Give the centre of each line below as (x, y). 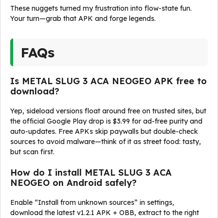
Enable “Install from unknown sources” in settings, (92, 202)
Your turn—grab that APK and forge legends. (83, 18)
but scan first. (32, 152)
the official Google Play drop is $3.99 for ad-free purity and (106, 121)
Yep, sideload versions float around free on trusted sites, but (108, 111)
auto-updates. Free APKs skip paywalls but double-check (104, 131)
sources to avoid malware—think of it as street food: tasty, (106, 142)
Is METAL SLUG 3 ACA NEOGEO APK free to (109, 81)
